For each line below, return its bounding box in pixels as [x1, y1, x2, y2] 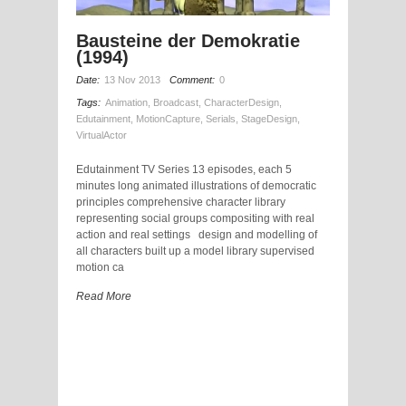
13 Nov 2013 [104, 73, 160, 85]
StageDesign [241, 112, 297, 124]
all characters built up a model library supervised [76, 244, 314, 257]
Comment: [169, 73, 217, 85]
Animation [105, 96, 148, 108]
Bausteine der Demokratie [76, 30, 300, 51]
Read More [76, 289, 131, 303]
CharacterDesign [204, 96, 279, 108]
